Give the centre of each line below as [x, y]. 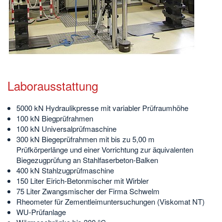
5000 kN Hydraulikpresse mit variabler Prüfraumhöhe [102, 108]
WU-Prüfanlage [41, 212]
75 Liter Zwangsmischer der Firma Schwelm [88, 191]
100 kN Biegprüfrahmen [55, 118]
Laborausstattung [53, 85]
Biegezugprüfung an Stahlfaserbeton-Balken [87, 160]
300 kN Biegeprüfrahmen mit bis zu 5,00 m [85, 139]
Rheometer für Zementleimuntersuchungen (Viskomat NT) [111, 201]
